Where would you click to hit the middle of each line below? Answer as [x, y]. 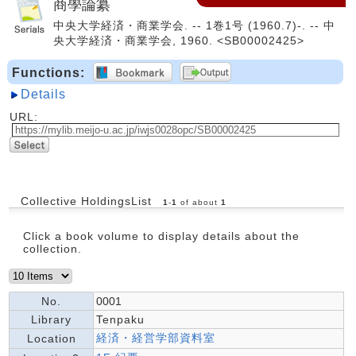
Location [51, 339]
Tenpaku [120, 319]
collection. [52, 249]
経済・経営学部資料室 [156, 338]
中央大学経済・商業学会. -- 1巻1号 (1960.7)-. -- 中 [194, 25]
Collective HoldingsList [86, 201]
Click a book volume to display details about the [161, 236]
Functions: [48, 73]
